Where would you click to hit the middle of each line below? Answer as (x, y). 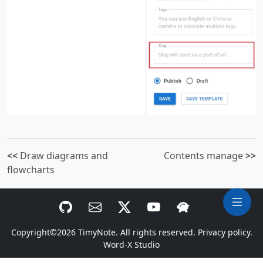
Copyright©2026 (44, 232)
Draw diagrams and (63, 156)
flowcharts (31, 170)
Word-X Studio (131, 245)
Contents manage (205, 156)
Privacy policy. (225, 232)
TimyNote (97, 232)
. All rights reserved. (156, 232)
